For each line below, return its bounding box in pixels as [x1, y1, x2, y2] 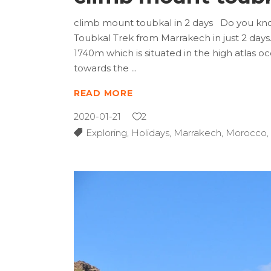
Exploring [86, 126, 127, 139]
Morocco [226, 126, 267, 139]
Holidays [131, 126, 169, 139]
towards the [74, 62, 131, 74]
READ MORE [74, 87, 133, 99]
